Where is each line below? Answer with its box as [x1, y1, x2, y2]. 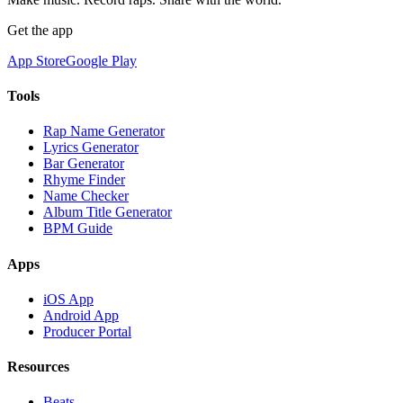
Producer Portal [43, 323, 131, 339]
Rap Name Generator [43, 123, 165, 139]
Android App [43, 307, 119, 323]
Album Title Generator [43, 204, 172, 220]
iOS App [43, 291, 94, 307]
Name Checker [43, 188, 129, 204]
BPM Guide [43, 220, 112, 237]
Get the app [7, 22, 73, 38]
